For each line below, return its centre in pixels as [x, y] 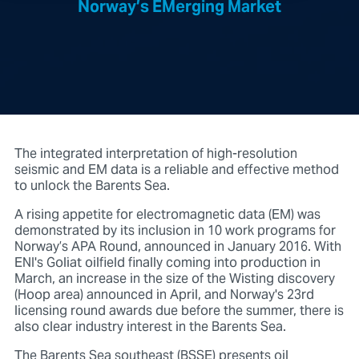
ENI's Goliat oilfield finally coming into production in [167, 263]
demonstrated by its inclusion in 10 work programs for [175, 231]
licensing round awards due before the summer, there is [179, 311]
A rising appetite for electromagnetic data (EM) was [167, 215]
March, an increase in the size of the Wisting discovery [174, 279]
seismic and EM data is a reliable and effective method [176, 170]
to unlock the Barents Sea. [92, 186]
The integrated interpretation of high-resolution [155, 154]
